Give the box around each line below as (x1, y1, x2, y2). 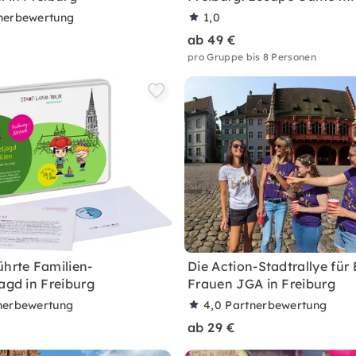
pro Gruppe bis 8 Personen (188, 51, 316, 63)
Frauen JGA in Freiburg (188, 276, 336, 292)
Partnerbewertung (225, 298, 327, 312)
